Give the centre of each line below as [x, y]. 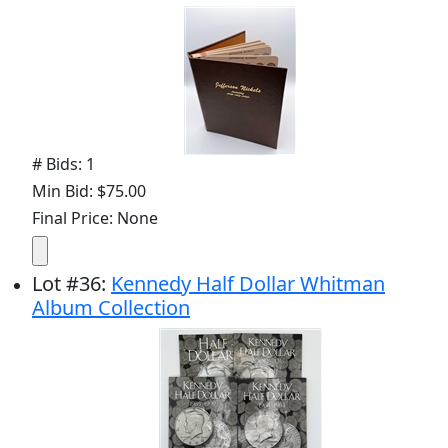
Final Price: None [95, 217]
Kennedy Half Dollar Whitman [248, 283]
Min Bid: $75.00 [89, 190]
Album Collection [111, 307]
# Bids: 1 [63, 163]
